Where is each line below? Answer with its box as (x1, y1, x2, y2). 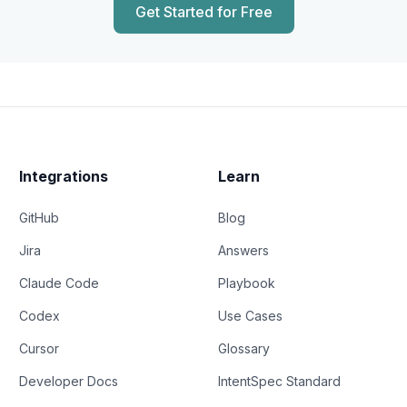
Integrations (19, 167, 109, 186)
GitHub (19, 210, 60, 226)
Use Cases (217, 308, 283, 324)
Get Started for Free (134, 3, 273, 22)
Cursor (19, 341, 60, 357)
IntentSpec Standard (217, 373, 341, 390)
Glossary (217, 341, 270, 357)
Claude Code (19, 275, 100, 292)
